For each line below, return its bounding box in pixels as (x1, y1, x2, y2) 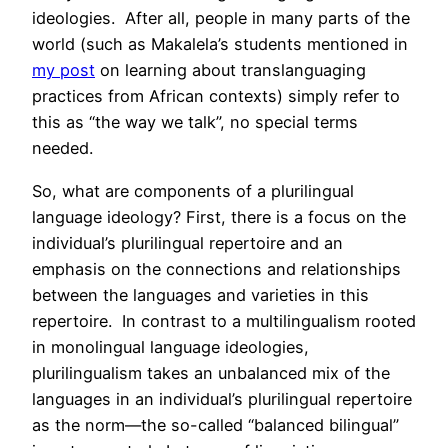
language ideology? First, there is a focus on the (32, 206, 406, 227)
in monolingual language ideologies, (32, 336, 309, 357)
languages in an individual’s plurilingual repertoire (32, 388, 412, 409)
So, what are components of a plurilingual (32, 180, 354, 201)
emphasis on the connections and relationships (32, 258, 401, 279)
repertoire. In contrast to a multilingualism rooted (32, 310, 416, 331)
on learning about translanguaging (95, 60, 366, 81)
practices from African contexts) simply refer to (32, 86, 400, 107)
